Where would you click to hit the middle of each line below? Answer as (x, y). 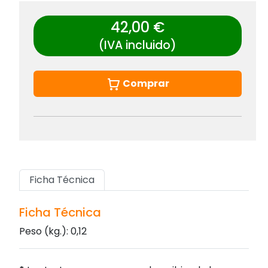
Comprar (146, 84)
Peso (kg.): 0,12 (53, 232)
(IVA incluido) (138, 45)
